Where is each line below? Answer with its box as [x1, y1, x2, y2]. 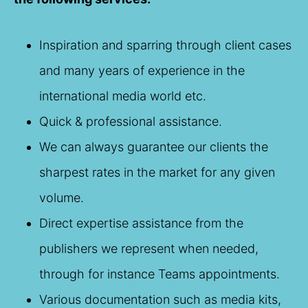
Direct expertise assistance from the [39, 215, 243, 230]
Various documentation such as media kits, [39, 291, 281, 307]
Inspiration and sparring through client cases [39, 37, 291, 52]
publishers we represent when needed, [39, 241, 258, 256]
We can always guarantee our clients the [39, 139, 268, 154]
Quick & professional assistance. [39, 113, 222, 129]
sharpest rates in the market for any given [39, 164, 275, 179]
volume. [39, 190, 84, 205]
